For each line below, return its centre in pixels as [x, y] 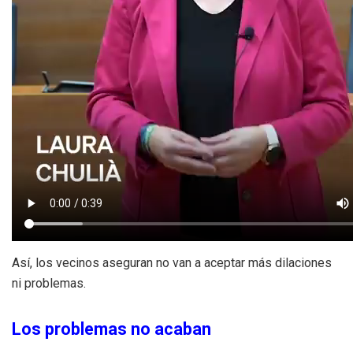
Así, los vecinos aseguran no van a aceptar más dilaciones [172, 262]
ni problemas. [49, 283]
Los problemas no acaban [111, 329]
